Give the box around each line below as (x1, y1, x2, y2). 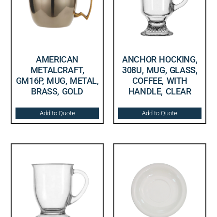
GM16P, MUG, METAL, (15, 75, 99, 86)
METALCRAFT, (30, 64, 84, 75)
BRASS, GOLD (31, 86, 83, 96)
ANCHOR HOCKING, (122, 54, 198, 64)
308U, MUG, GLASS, (122, 64, 198, 75)
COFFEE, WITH (132, 75, 187, 86)
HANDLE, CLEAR (128, 86, 191, 96)
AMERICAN (36, 54, 79, 64)
